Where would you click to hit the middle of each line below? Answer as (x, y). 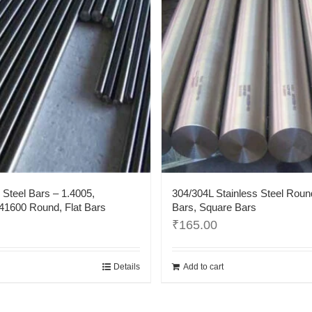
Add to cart (203, 267)
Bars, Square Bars (214, 208)
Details (127, 267)
